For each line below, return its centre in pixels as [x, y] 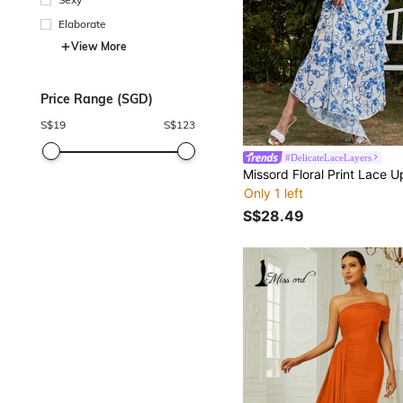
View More [99, 46]
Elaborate [82, 23]
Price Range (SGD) [97, 99]
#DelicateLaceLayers [329, 157]
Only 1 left [274, 193]
